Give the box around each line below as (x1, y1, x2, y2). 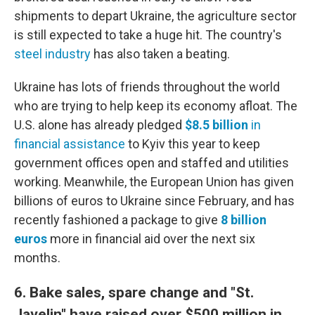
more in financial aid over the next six (47, 231, 255, 246)
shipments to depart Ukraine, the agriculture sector (14, 8, 297, 23)
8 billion (221, 212, 266, 227)
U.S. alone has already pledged (14, 117, 185, 132)
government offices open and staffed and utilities (14, 155, 289, 170)
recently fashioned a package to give (14, 212, 218, 227)
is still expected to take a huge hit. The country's (14, 27, 282, 42)
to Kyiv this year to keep (125, 136, 260, 151)
